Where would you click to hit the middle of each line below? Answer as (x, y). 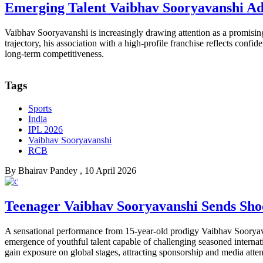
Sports (40, 109)
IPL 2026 (45, 130)
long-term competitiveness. (54, 53)
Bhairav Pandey (48, 171)
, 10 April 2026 (108, 171)
